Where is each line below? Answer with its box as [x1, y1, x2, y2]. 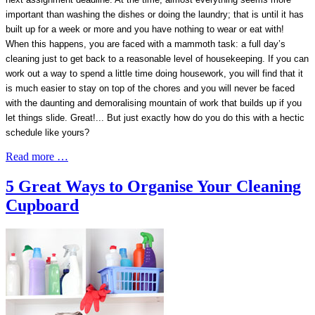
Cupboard [6, 195, 79, 214]
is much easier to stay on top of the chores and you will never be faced [6, 82, 295, 94]
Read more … [6, 150, 68, 162]
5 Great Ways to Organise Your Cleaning [6, 176, 301, 195]
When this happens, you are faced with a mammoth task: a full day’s [6, 38, 285, 49]
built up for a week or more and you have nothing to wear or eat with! [6, 23, 284, 34]
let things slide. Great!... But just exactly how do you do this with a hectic [6, 112, 304, 123]
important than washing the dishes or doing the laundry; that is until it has [6, 8, 304, 20]
